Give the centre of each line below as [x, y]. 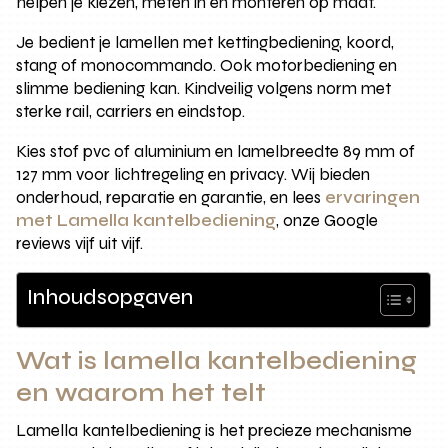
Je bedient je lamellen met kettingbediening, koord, [205, 42]
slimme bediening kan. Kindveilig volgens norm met [204, 88]
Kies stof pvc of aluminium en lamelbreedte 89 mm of [216, 151]
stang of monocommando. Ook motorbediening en [207, 65]
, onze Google [327, 220]
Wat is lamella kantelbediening [217, 360]
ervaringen [373, 197]
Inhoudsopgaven [110, 297]
